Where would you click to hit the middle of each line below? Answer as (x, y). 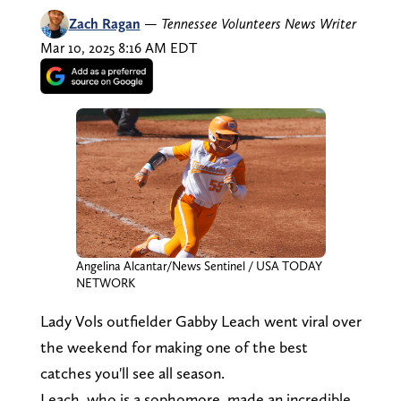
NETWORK (105, 283)
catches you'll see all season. (134, 373)
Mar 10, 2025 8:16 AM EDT (118, 47)
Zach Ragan (104, 23)
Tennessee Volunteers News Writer (258, 23)
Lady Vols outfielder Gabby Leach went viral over (200, 321)
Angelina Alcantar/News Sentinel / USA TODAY (199, 266)
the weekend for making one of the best (174, 347)
